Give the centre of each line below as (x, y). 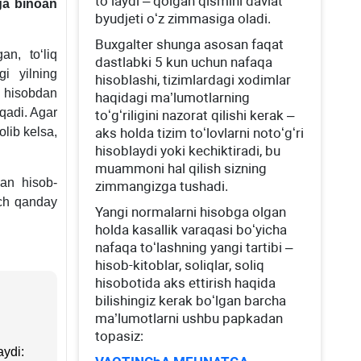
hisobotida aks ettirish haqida (186, 283)
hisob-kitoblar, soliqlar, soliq (180, 265)
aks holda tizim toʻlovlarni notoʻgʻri (200, 133)
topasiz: (120, 336)
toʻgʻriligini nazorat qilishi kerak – (195, 115)
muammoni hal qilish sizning (181, 168)
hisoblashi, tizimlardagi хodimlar (193, 80)
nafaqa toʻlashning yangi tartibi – (194, 247)
